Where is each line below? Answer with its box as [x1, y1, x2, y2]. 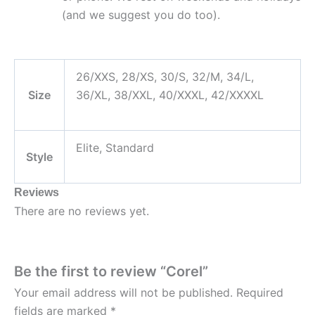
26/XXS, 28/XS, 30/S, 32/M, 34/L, [76, 69, 254, 84]
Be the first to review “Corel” [14, 263, 208, 281]
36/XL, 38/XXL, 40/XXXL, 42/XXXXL [76, 87, 264, 102]
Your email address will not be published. [14, 285, 233, 300]
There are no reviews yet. [14, 203, 149, 218]
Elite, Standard [76, 140, 154, 155]
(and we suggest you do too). [62, 7, 220, 22]
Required [236, 285, 283, 300]
